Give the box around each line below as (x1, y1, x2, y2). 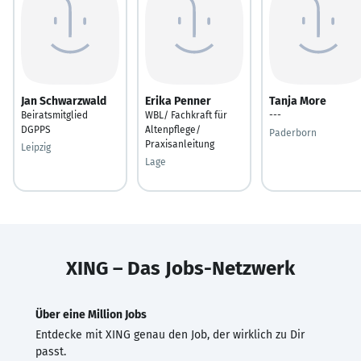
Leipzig (21, 141, 51, 153)
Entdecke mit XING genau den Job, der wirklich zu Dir (35, 327, 305, 342)
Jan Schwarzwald (21, 93, 106, 108)
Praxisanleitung (145, 138, 214, 150)
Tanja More (269, 93, 326, 108)
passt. (35, 344, 66, 359)
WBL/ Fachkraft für (145, 109, 227, 121)
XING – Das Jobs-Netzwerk (66, 256, 295, 280)
